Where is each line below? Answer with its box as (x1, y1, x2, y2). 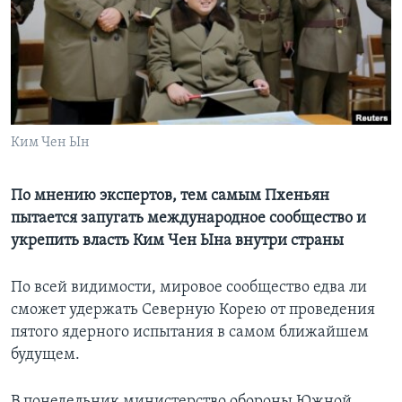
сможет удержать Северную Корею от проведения (11, 301, 375, 319)
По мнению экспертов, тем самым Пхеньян (11, 188, 329, 205)
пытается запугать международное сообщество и (11, 210, 366, 228)
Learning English (16, 23, 122, 40)
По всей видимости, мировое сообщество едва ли (11, 279, 367, 297)
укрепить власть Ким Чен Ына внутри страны (11, 232, 344, 250)
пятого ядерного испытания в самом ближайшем (11, 324, 369, 342)
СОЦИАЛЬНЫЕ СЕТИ (16, 73, 122, 86)
